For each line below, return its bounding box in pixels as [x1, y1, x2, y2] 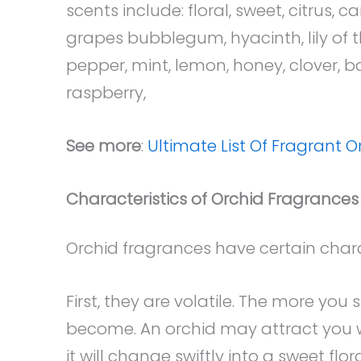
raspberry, [66, 81, 146, 104]
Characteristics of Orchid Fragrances [66, 188, 359, 210]
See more [66, 135, 141, 157]
